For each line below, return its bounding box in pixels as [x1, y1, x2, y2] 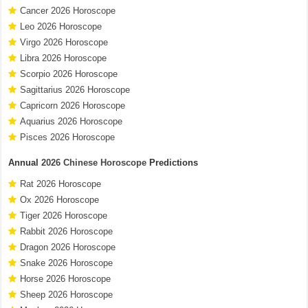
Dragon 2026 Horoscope [20, 241, 116, 252]
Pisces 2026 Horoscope [20, 131, 115, 142]
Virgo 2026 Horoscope [20, 36, 109, 47]
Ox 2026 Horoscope [20, 194, 100, 205]
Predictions [146, 157, 199, 168]
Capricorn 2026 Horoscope [20, 100, 126, 111]
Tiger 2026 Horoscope [20, 210, 108, 221]
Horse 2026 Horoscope [20, 273, 111, 284]
